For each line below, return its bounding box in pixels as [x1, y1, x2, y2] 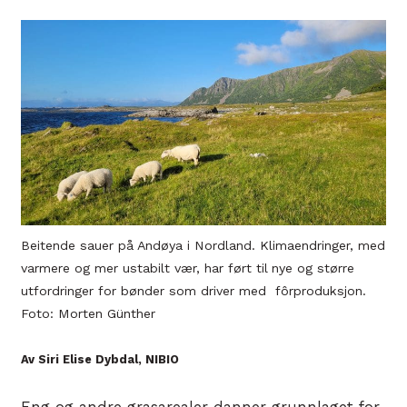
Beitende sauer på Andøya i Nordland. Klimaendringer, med [21, 238, 385, 253]
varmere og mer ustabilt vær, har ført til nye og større [21, 261, 354, 276]
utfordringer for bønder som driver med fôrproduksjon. [21, 283, 366, 299]
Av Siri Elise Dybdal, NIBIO [21, 352, 179, 367]
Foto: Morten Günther [21, 306, 155, 322]
